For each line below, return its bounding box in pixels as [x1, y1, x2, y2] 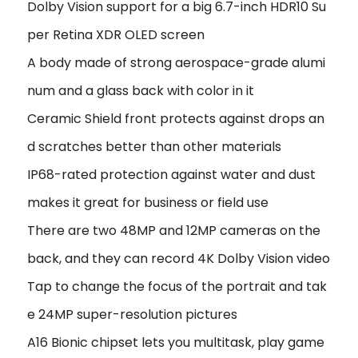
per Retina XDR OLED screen [27, 25, 205, 44]
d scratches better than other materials [27, 137, 281, 156]
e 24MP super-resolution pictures [27, 304, 237, 324]
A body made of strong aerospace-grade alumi [27, 53, 325, 72]
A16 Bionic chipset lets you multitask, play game [27, 332, 324, 352]
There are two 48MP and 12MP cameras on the [27, 221, 320, 240]
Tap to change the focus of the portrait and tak [27, 276, 327, 296]
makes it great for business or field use [27, 193, 268, 212]
